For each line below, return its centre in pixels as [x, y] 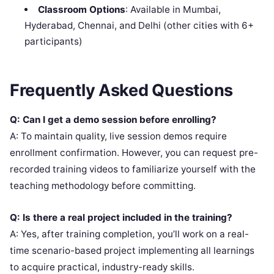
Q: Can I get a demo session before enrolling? [113, 119]
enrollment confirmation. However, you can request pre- [134, 152]
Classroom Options [81, 10]
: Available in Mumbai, [173, 10]
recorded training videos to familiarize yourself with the [133, 169]
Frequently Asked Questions [121, 90]
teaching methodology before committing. [103, 185]
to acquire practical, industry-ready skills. [102, 267]
